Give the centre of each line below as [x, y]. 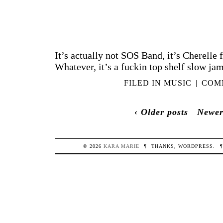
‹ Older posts [161, 112]
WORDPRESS [196, 146]
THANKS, [165, 146]
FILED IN [144, 83]
